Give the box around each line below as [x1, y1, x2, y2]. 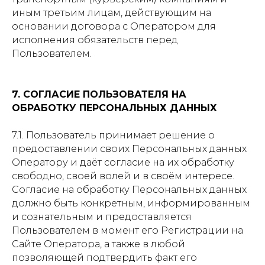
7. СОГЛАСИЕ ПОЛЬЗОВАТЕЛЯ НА [12, 89, 186, 100]
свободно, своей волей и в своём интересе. [12, 170, 234, 182]
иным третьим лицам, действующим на [12, 7, 211, 18]
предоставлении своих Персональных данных [12, 143, 247, 154]
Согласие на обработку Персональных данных [12, 184, 247, 195]
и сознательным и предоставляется [12, 211, 192, 222]
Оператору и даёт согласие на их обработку [12, 157, 234, 168]
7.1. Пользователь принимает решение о [12, 130, 215, 141]
